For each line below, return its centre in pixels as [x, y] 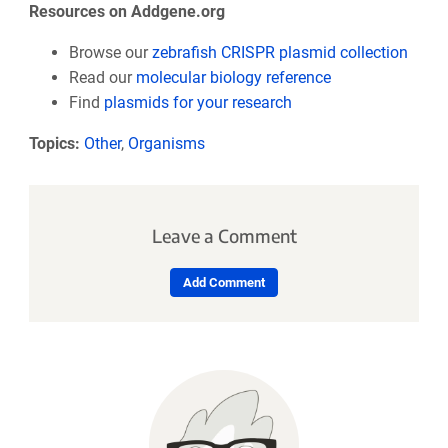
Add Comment [224, 283]
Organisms [166, 143]
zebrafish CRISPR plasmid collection [279, 52]
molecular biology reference [233, 77]
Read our [100, 77]
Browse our [110, 52]
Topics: [54, 143]
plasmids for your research [197, 102]
